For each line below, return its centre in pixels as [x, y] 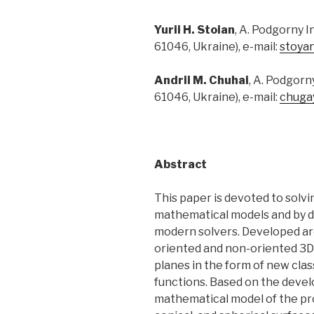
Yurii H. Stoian [194, 30]
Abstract [180, 165]
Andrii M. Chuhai [202, 81]
